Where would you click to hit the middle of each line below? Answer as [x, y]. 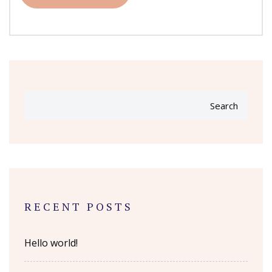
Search [224, 105]
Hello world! [51, 243]
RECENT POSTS [79, 206]
